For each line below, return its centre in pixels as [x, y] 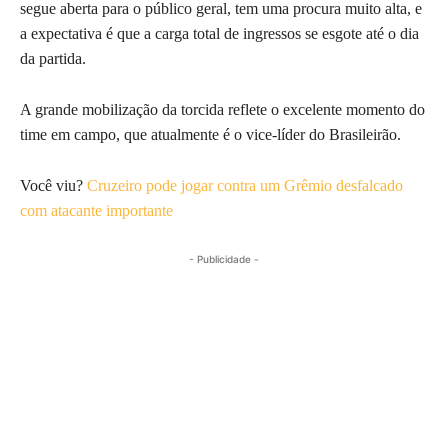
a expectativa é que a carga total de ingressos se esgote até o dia [219, 33]
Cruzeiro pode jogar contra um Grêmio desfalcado [245, 185]
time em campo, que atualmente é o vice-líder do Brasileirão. [210, 134]
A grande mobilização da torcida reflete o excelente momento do [222, 109]
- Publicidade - [224, 258]
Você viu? [53, 185]
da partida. [53, 58]
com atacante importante [96, 210]
